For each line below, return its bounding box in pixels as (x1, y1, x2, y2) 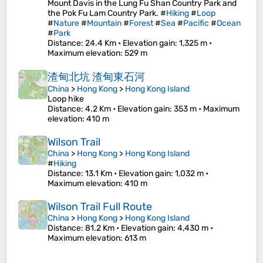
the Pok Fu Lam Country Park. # (48, 8, 166, 19)
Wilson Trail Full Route (48, 200, 152, 214)
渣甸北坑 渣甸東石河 (48, 70, 145, 84)
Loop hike (48, 94, 84, 104)
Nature (53, 18, 79, 29)
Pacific (183, 18, 209, 29)
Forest (129, 18, 153, 29)
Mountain (87, 18, 122, 29)
